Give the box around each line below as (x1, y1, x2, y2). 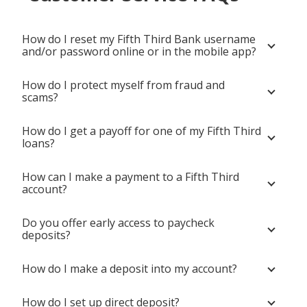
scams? (22, 90, 58, 105)
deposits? (22, 228, 71, 243)
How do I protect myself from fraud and (22, 77, 225, 93)
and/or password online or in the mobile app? (22, 44, 256, 59)
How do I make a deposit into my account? (22, 261, 237, 276)
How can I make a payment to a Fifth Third (22, 169, 239, 184)
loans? (22, 136, 55, 151)
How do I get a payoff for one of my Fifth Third (22, 123, 261, 138)
